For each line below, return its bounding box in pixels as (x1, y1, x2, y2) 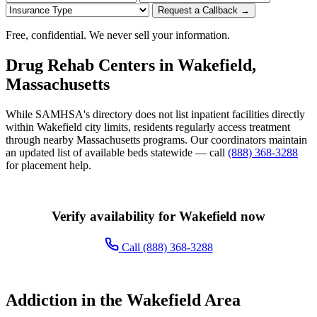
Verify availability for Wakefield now (52, 208, 265, 224)
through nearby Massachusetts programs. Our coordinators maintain (6, 133, 307, 146)
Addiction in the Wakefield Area (6, 291, 241, 310)
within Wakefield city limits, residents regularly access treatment (6, 120, 290, 133)
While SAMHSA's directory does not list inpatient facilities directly (6, 108, 305, 120)
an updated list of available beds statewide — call (6, 146, 228, 158)
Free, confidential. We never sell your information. (6, 28, 230, 41)
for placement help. (6, 158, 91, 171)
